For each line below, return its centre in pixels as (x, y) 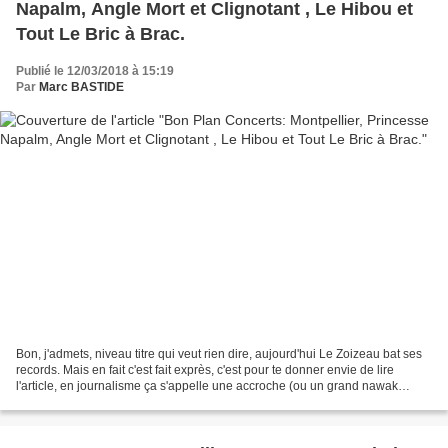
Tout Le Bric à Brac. (100, 33)
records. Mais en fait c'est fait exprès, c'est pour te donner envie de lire (205, 370)
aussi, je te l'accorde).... (79, 402)
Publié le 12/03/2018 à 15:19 (95, 70)
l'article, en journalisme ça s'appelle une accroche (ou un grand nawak (207, 386)
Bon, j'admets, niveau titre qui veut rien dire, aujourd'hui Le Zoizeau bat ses (219, 354)
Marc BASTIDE (81, 86)
